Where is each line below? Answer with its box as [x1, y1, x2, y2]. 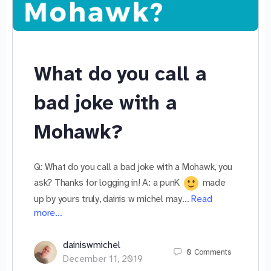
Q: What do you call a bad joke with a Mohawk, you [34, 160, 233, 173]
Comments [194, 247, 231, 258]
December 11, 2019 [63, 252, 143, 265]
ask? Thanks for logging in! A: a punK [34, 176, 182, 189]
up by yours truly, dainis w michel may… [34, 192, 192, 205]
